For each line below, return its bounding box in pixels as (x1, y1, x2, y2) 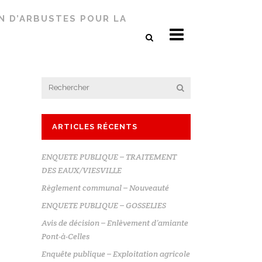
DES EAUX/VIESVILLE (42, 165, 122, 175)
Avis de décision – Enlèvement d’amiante (42, 218, 188, 228)
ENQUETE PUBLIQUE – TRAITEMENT (42, 151, 177, 162)
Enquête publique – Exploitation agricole (42, 249, 190, 259)
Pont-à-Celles (42, 231, 89, 242)
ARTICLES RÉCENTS (52, 122, 137, 131)
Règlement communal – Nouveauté (42, 182, 169, 193)
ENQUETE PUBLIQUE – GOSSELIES (42, 200, 166, 211)
